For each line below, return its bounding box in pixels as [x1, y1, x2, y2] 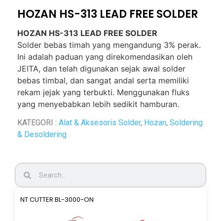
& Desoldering [17, 130, 67, 140]
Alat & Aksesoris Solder [59, 118, 141, 128]
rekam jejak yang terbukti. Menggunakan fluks [17, 87, 189, 97]
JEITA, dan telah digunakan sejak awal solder [17, 63, 185, 74]
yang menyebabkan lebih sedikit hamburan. [17, 99, 179, 109]
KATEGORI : [17, 118, 59, 128]
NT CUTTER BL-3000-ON [20, 195, 94, 205]
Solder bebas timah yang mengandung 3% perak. [17, 39, 201, 50]
